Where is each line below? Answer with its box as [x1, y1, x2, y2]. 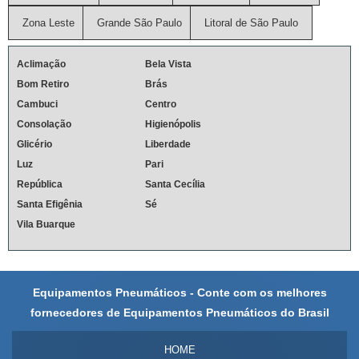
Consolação [17, 119, 71, 131]
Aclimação [17, 58, 66, 71]
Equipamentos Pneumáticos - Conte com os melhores [32, 286, 327, 300]
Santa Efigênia [17, 199, 83, 211]
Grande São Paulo [97, 17, 182, 30]
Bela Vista [145, 58, 192, 71]
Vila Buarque [17, 219, 75, 231]
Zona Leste [22, 17, 75, 30]
